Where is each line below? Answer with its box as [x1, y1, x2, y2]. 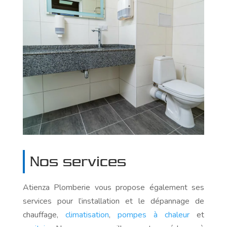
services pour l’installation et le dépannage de [22, 196, 205, 207]
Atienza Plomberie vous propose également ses [22, 182, 205, 194]
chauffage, [22, 209, 65, 221]
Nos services [29, 154, 126, 170]
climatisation [65, 209, 109, 221]
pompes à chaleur [117, 209, 190, 221]
